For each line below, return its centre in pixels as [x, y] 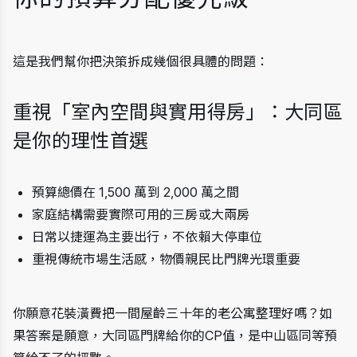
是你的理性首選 [81, 140]
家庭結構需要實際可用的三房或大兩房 [141, 214]
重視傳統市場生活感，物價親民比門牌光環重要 [166, 259]
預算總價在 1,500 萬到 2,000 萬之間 [135, 192]
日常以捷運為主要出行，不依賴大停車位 [147, 236]
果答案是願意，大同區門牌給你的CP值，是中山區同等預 [175, 335]
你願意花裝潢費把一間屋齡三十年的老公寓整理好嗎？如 [173, 313]
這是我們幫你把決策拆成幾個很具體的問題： [141, 61]
